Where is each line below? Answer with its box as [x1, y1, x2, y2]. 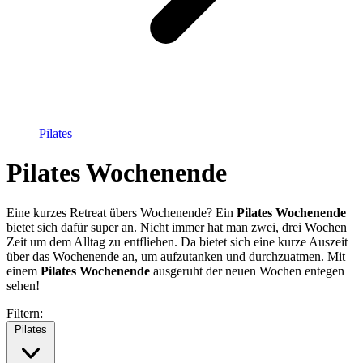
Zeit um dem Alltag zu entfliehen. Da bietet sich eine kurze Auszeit [6, 234, 348, 249]
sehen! [6, 278, 40, 293]
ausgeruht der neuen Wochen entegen [150, 263, 344, 278]
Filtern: [6, 305, 43, 320]
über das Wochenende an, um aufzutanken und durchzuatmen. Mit [6, 249, 345, 263]
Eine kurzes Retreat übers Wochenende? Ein [6, 205, 237, 220]
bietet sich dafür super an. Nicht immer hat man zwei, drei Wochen [6, 220, 347, 234]
